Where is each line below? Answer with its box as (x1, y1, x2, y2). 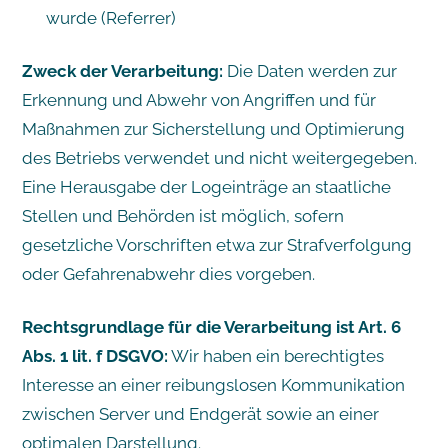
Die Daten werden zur (222, 60, 397, 81)
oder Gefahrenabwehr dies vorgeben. (21, 263, 315, 284)
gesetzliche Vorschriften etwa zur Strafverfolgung (21, 234, 412, 255)
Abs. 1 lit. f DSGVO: (21, 345, 168, 366)
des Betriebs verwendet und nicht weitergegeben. (21, 147, 417, 168)
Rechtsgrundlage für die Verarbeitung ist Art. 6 (21, 316, 401, 337)
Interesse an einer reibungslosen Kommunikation (21, 374, 405, 395)
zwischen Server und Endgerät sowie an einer (21, 403, 379, 424)
